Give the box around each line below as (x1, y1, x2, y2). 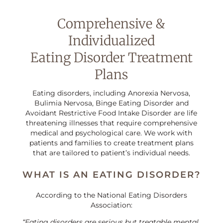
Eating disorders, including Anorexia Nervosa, (32, 89, 191, 98)
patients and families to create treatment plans (29, 138, 194, 147)
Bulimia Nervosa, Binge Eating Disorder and (34, 99, 189, 108)
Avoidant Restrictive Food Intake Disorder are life (25, 109, 198, 117)
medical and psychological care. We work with (30, 128, 193, 137)
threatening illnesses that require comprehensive (25, 118, 197, 127)
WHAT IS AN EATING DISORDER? (22, 169, 201, 180)
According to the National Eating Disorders (35, 191, 187, 200)
